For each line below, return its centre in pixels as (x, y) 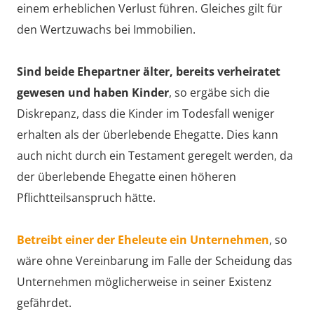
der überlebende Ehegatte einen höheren (127, 176)
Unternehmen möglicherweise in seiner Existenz (144, 281)
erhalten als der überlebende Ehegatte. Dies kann (148, 134)
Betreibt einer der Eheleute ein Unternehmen (143, 239)
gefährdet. (44, 302)
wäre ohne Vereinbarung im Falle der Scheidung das (155, 260)
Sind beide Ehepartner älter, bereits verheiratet (149, 71)
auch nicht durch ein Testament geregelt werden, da (155, 155)
